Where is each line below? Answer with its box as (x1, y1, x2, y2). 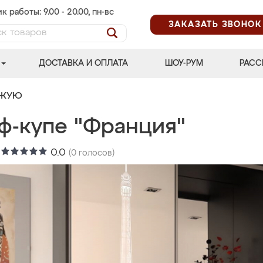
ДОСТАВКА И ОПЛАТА (39, 59, 129, 68)
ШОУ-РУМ (164, 59, 203, 68)
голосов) (76, 149, 114, 157)
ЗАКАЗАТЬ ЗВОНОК (168, 20, 262, 29)
